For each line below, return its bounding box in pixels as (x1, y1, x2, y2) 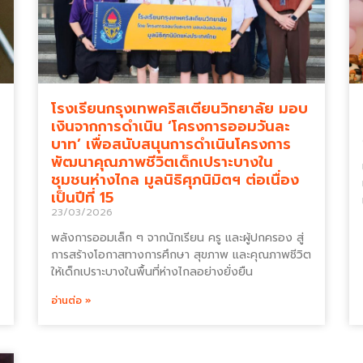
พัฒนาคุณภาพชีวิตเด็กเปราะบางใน (51, 151, 274, 173)
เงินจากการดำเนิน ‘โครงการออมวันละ (51, 115, 291, 138)
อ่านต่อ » (51, 293, 92, 308)
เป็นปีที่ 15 (51, 186, 119, 209)
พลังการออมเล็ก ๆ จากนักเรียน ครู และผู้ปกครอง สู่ (51, 229, 305, 246)
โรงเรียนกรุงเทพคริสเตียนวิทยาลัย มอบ (51, 97, 309, 120)
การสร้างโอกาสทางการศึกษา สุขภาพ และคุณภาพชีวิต (51, 246, 312, 263)
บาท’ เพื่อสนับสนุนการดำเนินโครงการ (51, 133, 292, 156)
